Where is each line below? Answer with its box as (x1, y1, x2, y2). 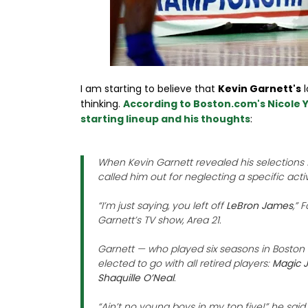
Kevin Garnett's (218, 82, 301, 96)
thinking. (80, 97, 123, 111)
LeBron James (226, 199, 293, 212)
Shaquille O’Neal (98, 271, 174, 285)
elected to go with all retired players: (98, 256, 269, 270)
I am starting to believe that (80, 82, 218, 96)
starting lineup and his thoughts (80, 112, 250, 126)
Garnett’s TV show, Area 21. (98, 213, 221, 227)
